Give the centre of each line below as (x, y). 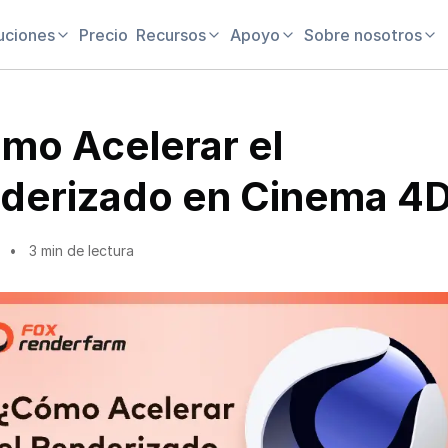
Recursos (171, 34)
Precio (103, 34)
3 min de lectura (81, 250)
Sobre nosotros (363, 34)
